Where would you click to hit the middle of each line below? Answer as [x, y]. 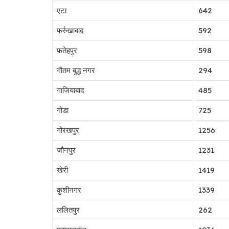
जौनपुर [66, 150]
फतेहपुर [67, 50]
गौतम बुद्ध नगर [76, 70]
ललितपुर [68, 210]
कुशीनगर [69, 190]
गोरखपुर [68, 130]
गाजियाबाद [71, 90]
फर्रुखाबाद [70, 30]
